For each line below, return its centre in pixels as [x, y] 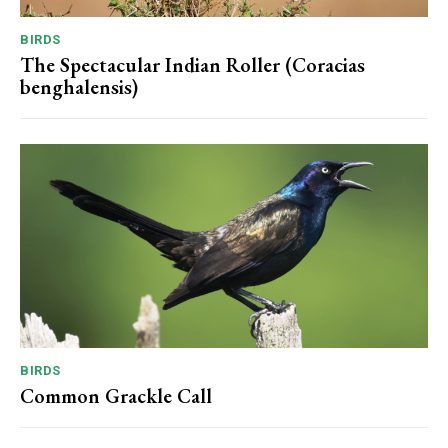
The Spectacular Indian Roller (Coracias [192, 65]
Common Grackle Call [116, 396]
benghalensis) [79, 87]
